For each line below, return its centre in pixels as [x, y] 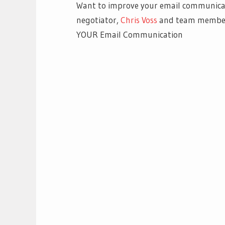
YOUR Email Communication [130, 34]
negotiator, [98, 20]
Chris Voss [139, 20]
